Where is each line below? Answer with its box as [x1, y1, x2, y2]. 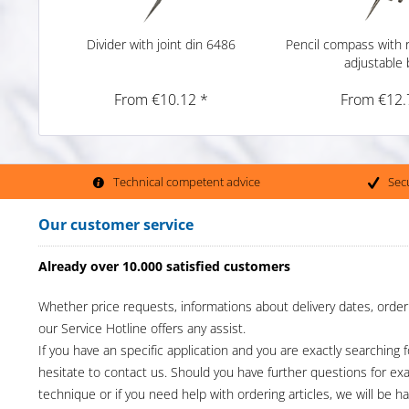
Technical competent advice [112, 173, 260, 190]
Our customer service [38, 215, 194, 236]
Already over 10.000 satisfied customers [38, 257, 290, 276]
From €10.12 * [114, 89, 209, 110]
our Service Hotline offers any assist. [38, 320, 246, 338]
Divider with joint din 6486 [87, 36, 236, 54]
